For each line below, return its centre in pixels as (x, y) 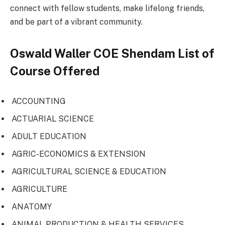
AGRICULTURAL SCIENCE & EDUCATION (89, 171)
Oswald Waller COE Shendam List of (112, 53)
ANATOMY (32, 206)
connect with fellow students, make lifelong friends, (107, 9)
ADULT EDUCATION (49, 137)
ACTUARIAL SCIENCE (53, 119)
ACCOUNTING (39, 101)
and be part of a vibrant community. (76, 22)
